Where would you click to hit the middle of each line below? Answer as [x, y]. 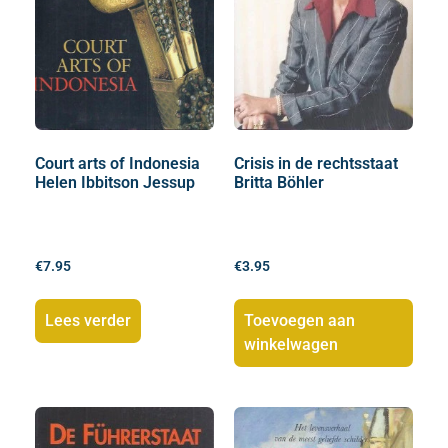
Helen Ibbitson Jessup [115, 183]
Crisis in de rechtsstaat [316, 164]
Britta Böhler [279, 183]
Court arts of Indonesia [117, 164]
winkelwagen [291, 345]
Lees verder [88, 321]
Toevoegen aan [299, 321]
